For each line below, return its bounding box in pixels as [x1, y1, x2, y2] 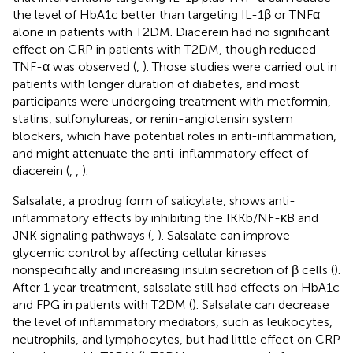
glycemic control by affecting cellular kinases [13, 244, 266, 260]
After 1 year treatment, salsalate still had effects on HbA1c [13, 279, 340, 295]
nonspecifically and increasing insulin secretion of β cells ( [13, 262, 334, 277]
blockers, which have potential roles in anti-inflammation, [13, 128, 336, 143]
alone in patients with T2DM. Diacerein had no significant [13, 24, 330, 39]
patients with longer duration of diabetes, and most [13, 76, 299, 91]
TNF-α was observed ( [13, 58, 136, 74]
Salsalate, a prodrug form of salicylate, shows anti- [13, 192, 295, 208]
